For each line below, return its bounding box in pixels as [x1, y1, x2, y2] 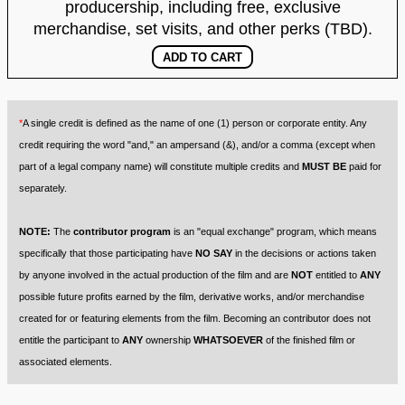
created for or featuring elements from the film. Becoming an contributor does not [19, 312, 371, 324]
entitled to [313, 268, 360, 280]
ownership [143, 334, 193, 345]
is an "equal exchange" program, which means [171, 225, 377, 237]
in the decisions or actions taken [232, 247, 376, 259]
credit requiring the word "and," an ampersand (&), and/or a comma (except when [19, 138, 375, 150]
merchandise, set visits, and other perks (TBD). [33, 19, 372, 38]
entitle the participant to [19, 334, 122, 345]
